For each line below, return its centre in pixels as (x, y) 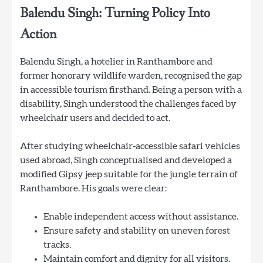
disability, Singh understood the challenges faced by (128, 104)
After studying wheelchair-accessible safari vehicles (130, 146)
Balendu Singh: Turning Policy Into (115, 14)
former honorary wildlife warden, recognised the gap (131, 76)
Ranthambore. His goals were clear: (93, 189)
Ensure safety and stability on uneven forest (137, 231)
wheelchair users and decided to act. (95, 118)
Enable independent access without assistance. (141, 217)
